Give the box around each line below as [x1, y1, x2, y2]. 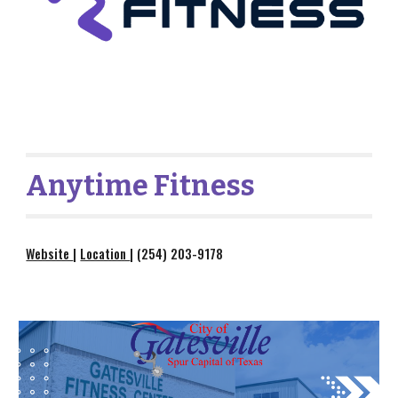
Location [80, 243, 131, 263]
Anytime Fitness [26, 168, 256, 203]
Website [26, 243, 74, 263]
